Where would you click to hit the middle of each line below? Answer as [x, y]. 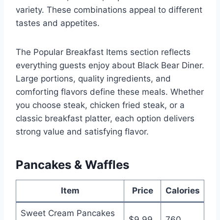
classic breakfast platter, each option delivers [105, 118]
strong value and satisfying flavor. [82, 131]
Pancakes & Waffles [72, 165]
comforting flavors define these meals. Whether [110, 92]
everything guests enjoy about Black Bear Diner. [110, 65]
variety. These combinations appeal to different [109, 10]
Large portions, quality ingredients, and [93, 78]
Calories [182, 190]
